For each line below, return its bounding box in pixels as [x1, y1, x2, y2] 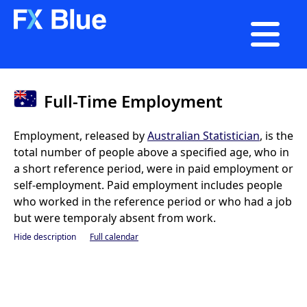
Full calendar [90, 231, 138, 243]
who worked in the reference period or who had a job [14, 194, 292, 209]
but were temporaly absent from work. [14, 210, 216, 225]
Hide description [14, 231, 76, 243]
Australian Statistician [147, 128, 260, 143]
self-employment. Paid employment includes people [14, 177, 282, 193]
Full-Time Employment [44, 90, 223, 112]
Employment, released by [14, 128, 147, 143]
